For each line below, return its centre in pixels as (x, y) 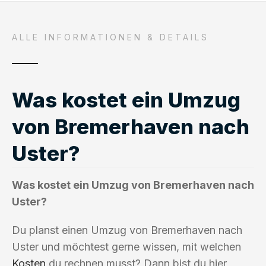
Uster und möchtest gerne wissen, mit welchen (126, 246)
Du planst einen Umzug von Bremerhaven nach (127, 230)
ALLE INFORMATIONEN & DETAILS (110, 37)
